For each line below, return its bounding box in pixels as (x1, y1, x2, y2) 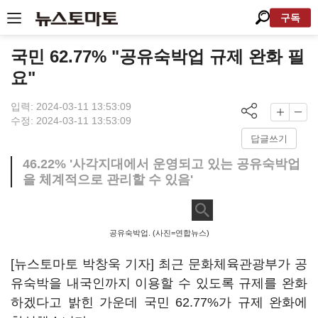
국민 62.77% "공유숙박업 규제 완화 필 (11, 47, 305, 66)
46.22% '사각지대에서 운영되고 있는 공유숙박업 (23, 157, 300, 171)
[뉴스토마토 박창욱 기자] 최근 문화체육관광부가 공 (11, 257, 307, 271)
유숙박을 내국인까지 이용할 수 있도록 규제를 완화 (11, 276, 307, 290)
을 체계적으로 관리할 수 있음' (23, 172, 193, 187)
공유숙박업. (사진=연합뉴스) (109, 229, 209, 237)
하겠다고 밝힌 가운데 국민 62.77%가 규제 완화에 (11, 295, 307, 309)
